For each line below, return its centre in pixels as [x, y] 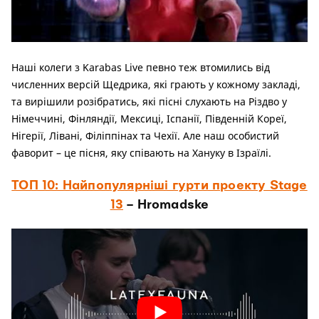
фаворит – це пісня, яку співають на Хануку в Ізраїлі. [141, 152]
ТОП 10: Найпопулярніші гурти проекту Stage [159, 185]
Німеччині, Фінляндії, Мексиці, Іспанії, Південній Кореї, [149, 118]
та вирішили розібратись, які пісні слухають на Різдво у [149, 101]
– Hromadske [166, 204]
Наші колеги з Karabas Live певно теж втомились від [141, 67]
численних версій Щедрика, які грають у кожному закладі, [156, 84]
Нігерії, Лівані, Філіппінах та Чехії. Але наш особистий [145, 135]
